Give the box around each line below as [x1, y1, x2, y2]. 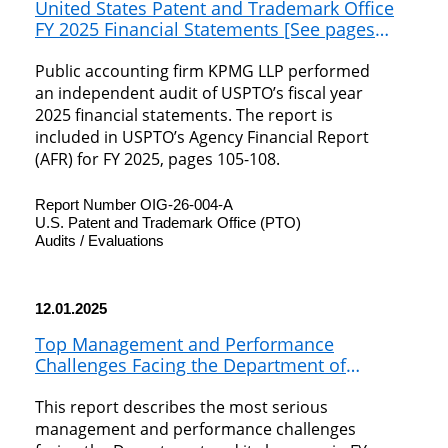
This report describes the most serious [35, 396, 328, 419]
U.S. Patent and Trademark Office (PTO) [35, 214, 301, 232]
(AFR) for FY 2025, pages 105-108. [35, 148, 280, 171]
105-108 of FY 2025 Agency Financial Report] [35, 38, 404, 63]
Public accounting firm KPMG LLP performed [35, 60, 370, 83]
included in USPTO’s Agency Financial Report [35, 126, 369, 149]
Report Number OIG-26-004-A [35, 196, 233, 214]
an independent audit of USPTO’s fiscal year [35, 82, 363, 105]
